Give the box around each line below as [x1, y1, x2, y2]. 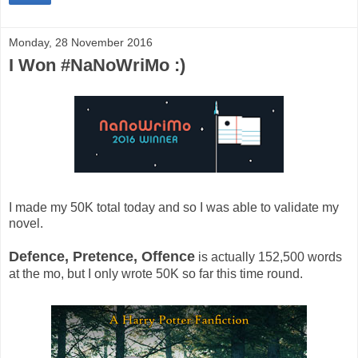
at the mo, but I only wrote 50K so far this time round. [9, 267, 303, 281]
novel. [9, 217, 43, 231]
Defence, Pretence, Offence [9, 249, 195, 265]
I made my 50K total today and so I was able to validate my [9, 201, 339, 215]
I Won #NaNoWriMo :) [9, 54, 185, 75]
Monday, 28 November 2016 [9, 35, 153, 49]
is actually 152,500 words [195, 250, 342, 265]
